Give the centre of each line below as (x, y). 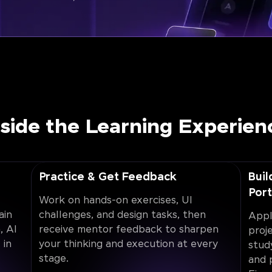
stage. (53, 259)
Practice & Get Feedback (109, 178)
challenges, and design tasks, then (122, 216)
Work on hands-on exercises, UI (115, 201)
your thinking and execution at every (128, 245)
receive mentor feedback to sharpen (128, 230)
